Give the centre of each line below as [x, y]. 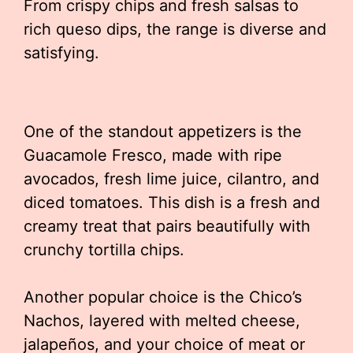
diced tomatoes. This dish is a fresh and [172, 203]
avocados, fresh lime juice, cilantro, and [171, 179]
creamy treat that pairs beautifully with [167, 226]
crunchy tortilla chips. [104, 250]
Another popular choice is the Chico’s [163, 297]
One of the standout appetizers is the [163, 132]
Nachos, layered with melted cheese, [162, 321]
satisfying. [61, 53]
